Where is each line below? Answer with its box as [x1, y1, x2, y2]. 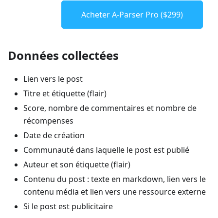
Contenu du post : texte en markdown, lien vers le [23, 173, 206, 184]
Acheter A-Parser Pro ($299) [81, 9, 183, 20]
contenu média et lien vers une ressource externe [23, 186, 206, 197]
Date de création [23, 129, 85, 141]
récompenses [23, 115, 73, 126]
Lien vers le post [23, 73, 83, 84]
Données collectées [8, 47, 119, 63]
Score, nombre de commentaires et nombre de [23, 102, 197, 113]
